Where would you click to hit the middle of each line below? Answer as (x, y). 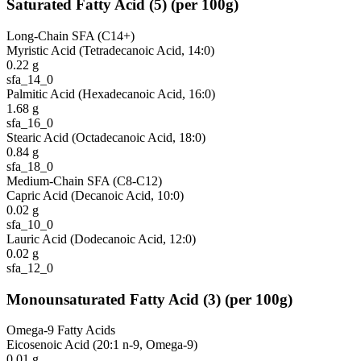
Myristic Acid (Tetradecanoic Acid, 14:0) (110, 50)
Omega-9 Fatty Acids (61, 330)
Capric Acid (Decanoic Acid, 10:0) (95, 195)
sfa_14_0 (30, 79)
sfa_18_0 (30, 166)
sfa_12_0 (30, 268)
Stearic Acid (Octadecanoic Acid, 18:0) (106, 137)
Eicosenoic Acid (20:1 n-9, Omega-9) (102, 345)
